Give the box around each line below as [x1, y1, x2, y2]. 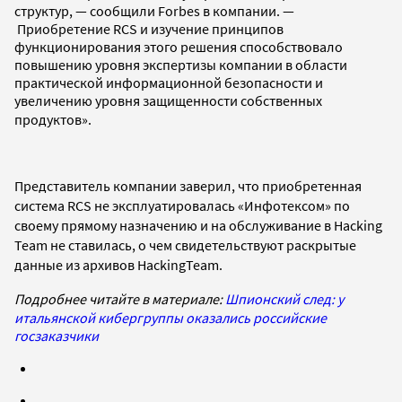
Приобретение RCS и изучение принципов [14, 19, 284, 38]
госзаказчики [14, 326, 99, 345]
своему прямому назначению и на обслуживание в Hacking [14, 215, 382, 234]
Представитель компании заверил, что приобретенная [14, 176, 362, 195]
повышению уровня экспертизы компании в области [14, 55, 347, 74]
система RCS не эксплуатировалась [14, 196, 238, 214]
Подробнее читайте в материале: [14, 289, 225, 308]
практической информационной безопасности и [14, 73, 323, 92]
